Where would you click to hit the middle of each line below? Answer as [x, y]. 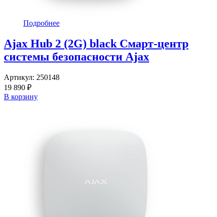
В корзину [21, 97]
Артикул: [20, 77]
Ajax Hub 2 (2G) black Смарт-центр [96, 44]
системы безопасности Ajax [77, 57]
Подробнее [41, 23]
